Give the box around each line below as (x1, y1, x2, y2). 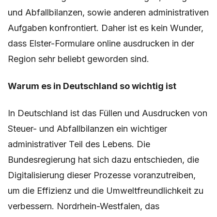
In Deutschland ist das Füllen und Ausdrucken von (8, 108, 207, 119)
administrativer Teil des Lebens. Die (8, 139, 150, 150)
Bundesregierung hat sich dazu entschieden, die (8, 155, 199, 165)
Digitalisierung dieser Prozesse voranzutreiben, (8, 170, 196, 181)
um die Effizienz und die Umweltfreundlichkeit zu (8, 186, 203, 196)
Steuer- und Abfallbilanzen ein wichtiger (8, 124, 167, 134)
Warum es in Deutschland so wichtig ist (8, 81, 176, 92)
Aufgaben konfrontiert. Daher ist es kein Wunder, (8, 23, 203, 33)
